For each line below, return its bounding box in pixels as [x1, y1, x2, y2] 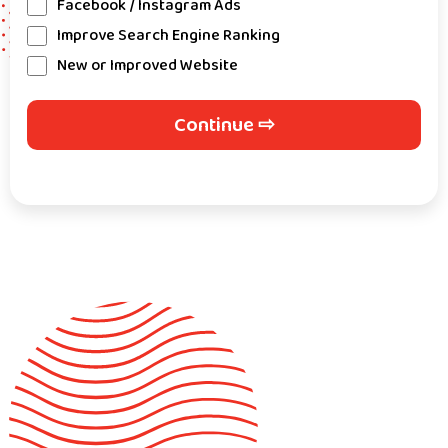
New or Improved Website [57, 53, 238, 78]
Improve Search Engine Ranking [57, 23, 280, 48]
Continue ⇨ [173, 109, 275, 141]
